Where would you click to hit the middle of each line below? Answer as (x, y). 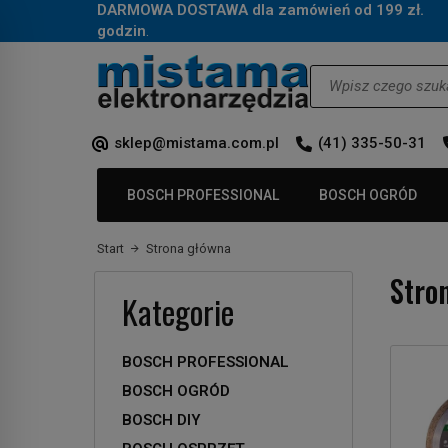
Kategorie (178, 311)
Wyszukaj (340, 73)
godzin (121, 31)
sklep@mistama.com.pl (196, 142)
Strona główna (188, 248)
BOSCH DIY (161, 419)
